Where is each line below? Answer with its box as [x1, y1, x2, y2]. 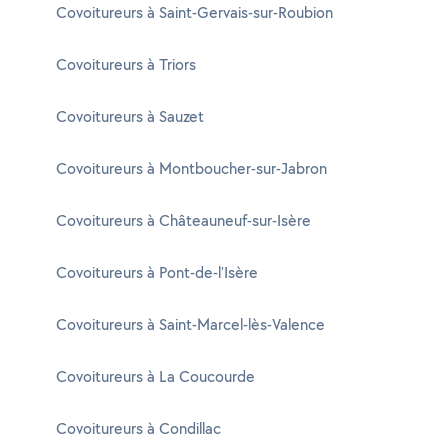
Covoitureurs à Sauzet [56, 106, 204, 127]
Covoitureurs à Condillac [56, 418, 221, 439]
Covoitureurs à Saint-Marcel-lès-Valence [56, 314, 325, 335]
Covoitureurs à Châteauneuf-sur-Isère [56, 210, 311, 231]
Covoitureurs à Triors [56, 54, 196, 75]
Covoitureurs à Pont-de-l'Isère [56, 262, 258, 283]
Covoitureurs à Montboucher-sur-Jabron [56, 158, 327, 179]
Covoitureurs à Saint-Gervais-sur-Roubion [56, 2, 333, 23]
